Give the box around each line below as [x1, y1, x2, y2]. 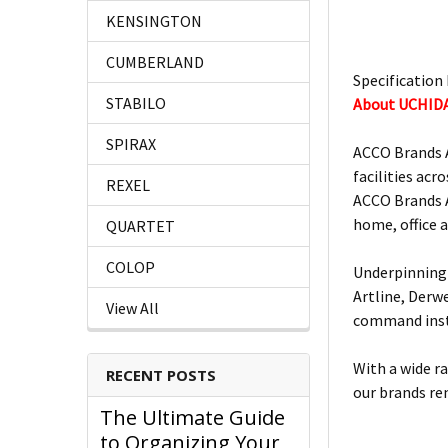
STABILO [106, 93, 166, 114]
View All [106, 298, 159, 319]
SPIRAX [106, 134, 156, 155]
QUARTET [106, 216, 175, 237]
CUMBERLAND [106, 52, 204, 73]
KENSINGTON [106, 11, 202, 32]
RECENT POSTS [106, 365, 216, 386]
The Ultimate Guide [100, 404, 285, 432]
